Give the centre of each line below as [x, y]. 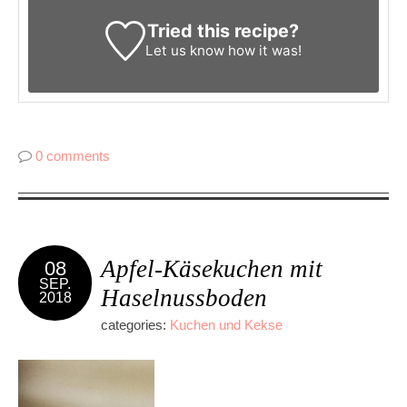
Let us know [184, 50]
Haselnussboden [184, 298]
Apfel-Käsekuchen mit [212, 268]
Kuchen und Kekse [226, 324]
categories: [135, 324]
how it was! [263, 50]
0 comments [73, 155]
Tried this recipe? [223, 30]
